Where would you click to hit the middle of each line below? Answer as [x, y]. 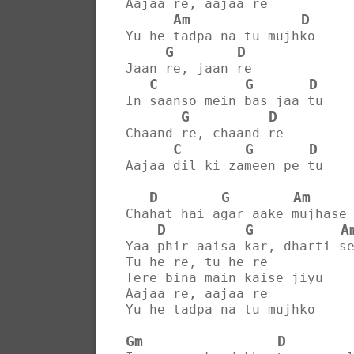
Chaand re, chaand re [205, 133]
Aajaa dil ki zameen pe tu [224, 165]
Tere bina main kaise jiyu [224, 277]
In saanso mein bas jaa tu [224, 100]
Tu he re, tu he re [197, 262]
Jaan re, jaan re [189, 68]
